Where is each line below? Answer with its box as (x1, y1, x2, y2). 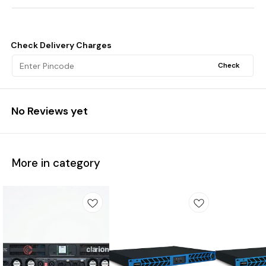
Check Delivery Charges (11, 40, 112, 50)
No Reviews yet (11, 104, 88, 118)
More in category (12, 155, 100, 170)
